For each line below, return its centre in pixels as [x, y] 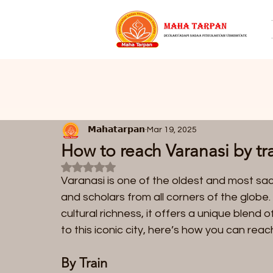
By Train [84, 263]
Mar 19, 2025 [172, 130]
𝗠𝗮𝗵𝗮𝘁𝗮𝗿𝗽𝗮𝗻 [116, 130]
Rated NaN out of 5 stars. [133, 165]
